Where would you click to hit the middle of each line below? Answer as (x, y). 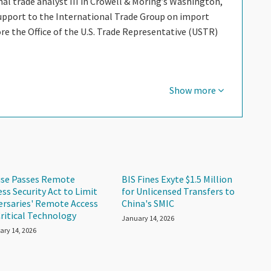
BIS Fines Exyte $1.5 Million (177, 179)
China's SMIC (148, 203)
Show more (193, 90)
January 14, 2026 (148, 218)
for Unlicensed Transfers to (178, 191)
